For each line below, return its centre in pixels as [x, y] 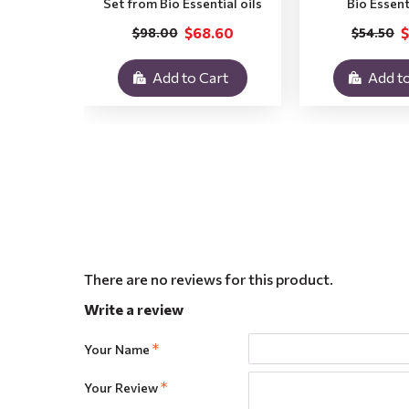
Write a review [134, 309]
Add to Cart [190, 77]
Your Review [121, 388]
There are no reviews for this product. [209, 279]
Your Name [117, 349]
